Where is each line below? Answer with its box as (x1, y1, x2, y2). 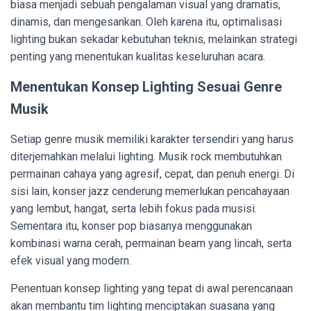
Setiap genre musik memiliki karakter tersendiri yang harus (10, 133, 294, 146)
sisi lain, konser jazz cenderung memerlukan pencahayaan (10, 185, 289, 198)
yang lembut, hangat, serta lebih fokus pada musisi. (10, 202, 257, 215)
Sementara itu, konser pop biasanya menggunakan (10, 219, 252, 233)
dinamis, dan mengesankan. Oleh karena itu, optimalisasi (10, 15, 282, 28)
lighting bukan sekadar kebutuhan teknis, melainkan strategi (10, 33, 297, 46)
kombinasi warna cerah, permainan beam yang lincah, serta (10, 237, 292, 250)
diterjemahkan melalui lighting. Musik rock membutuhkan (10, 150, 282, 163)
